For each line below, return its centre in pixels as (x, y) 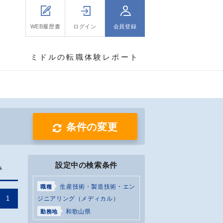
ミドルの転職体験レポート (84, 57)
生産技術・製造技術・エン (98, 187)
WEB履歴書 (45, 26)
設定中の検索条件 (86, 165)
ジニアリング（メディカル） (78, 199)
